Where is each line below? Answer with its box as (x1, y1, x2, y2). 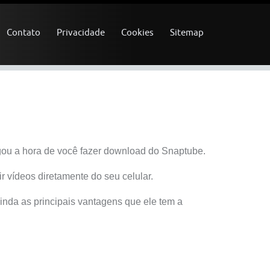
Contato (7, 27, 40, 37)
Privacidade (57, 27, 105, 37)
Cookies (121, 27, 154, 37)
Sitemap (170, 27, 204, 37)
